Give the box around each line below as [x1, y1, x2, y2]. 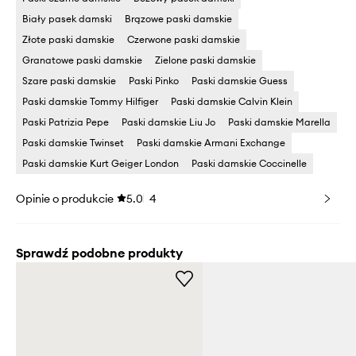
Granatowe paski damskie [22, 54, 142, 67]
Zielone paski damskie [155, 54, 256, 67]
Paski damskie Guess [192, 75, 288, 87]
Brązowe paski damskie [125, 13, 232, 25]
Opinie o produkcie [16, 192, 114, 207]
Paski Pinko [129, 75, 179, 87]
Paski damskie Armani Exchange [137, 137, 285, 149]
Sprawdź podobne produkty [16, 245, 183, 261]
